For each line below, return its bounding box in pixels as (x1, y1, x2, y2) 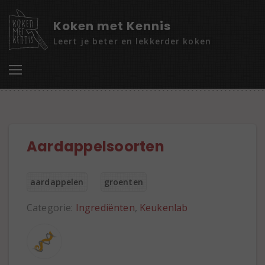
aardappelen (30, 176, 84, 188)
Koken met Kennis (53, 18, 171, 34)
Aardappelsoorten (27, 137, 164, 156)
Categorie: (27, 201, 76, 214)
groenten (104, 176, 143, 188)
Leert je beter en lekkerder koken (53, 35, 211, 47)
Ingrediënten (75, 201, 135, 214)
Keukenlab (140, 201, 188, 214)
